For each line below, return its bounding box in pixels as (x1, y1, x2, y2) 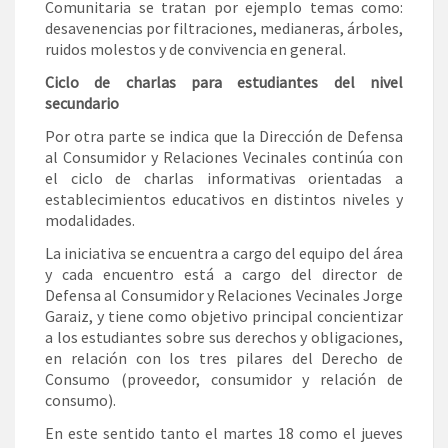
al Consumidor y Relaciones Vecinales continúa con (45, 147, 403, 168)
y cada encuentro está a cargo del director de (45, 264, 403, 285)
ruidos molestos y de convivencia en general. (45, 39, 346, 60)
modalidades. (45, 210, 135, 231)
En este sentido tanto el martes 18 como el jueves (45, 423, 403, 444)
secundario (45, 93, 119, 114)
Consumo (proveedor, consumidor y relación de (45, 369, 403, 390)
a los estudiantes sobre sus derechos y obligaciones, (45, 327, 403, 348)
